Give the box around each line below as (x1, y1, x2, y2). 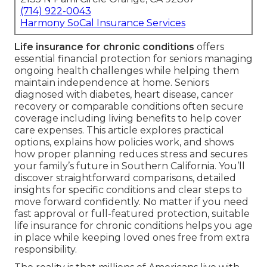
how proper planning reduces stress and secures (14, 148, 247, 160)
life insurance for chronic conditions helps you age (14, 220, 253, 232)
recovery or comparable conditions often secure (14, 101, 244, 113)
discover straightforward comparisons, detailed (14, 172, 236, 184)
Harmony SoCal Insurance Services (20, 17, 185, 29)
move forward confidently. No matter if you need (14, 196, 249, 208)
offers (194, 41, 224, 53)
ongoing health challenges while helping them (14, 65, 239, 77)
